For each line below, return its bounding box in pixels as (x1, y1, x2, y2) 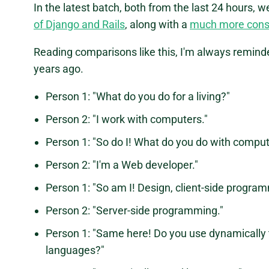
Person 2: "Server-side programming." (46, 204, 223, 217)
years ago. (34, 62, 83, 76)
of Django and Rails (34, 18, 125, 31)
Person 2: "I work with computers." (46, 113, 208, 126)
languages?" (46, 244, 104, 257)
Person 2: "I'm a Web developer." (46, 159, 198, 172)
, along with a (125, 18, 190, 31)
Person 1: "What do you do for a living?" (46, 90, 230, 103)
